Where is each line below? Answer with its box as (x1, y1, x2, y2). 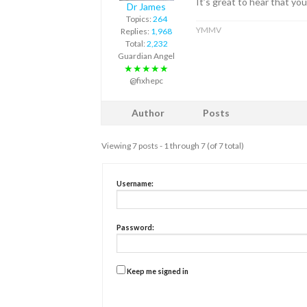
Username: (116, 179, 153, 188)
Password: (116, 223, 154, 232)
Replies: (121, 26, 151, 37)
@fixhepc (130, 75, 163, 86)
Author (132, 107, 164, 119)
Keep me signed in (127, 267, 188, 276)
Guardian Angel (118, 51, 175, 62)
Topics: (125, 14, 153, 25)
